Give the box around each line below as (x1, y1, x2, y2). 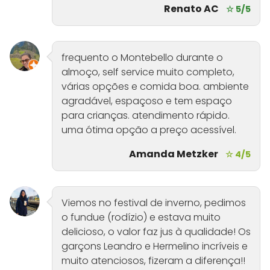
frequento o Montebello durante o (61, 51, 223, 65)
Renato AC (164, 2, 219, 16)
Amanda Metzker (129, 147, 218, 162)
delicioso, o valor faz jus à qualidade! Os (61, 225, 251, 239)
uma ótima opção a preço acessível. (61, 123, 236, 137)
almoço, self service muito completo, (61, 65, 234, 80)
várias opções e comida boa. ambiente (61, 80, 249, 94)
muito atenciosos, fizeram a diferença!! (61, 254, 245, 268)
